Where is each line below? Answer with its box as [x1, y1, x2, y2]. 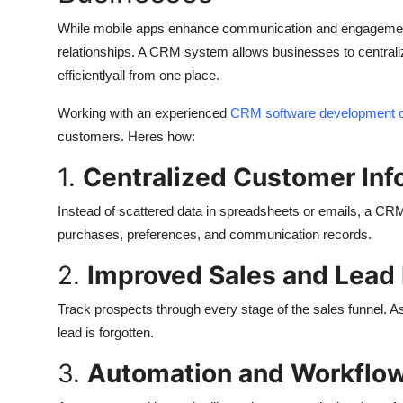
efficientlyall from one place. [58, 67, 219, 83]
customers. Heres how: [58, 128, 195, 144]
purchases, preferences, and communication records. [58, 226, 372, 242]
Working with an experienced [58, 104, 230, 121]
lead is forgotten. [58, 324, 154, 340]
